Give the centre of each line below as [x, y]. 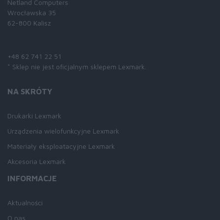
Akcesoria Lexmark [37, 161]
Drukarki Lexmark [34, 116]
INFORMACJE [32, 178]
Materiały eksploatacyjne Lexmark [61, 146]
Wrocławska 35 [32, 13]
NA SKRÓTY [30, 91]
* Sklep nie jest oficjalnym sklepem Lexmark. [77, 67]
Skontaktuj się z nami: [55, 41]
